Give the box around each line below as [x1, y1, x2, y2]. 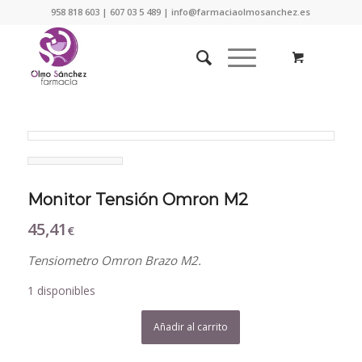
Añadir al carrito [154, 320, 229, 335]
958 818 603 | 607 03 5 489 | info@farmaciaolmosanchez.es [51, 6, 311, 18]
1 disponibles [27, 283, 95, 299]
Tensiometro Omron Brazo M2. [27, 251, 201, 268]
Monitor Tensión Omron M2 [27, 189, 248, 209]
